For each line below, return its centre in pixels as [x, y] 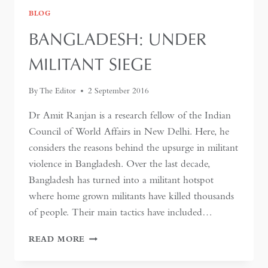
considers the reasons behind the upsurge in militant [133, 148]
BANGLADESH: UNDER [118, 39]
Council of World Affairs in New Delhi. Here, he [129, 132]
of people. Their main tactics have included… [121, 212]
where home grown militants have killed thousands [131, 196]
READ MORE [57, 239]
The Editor [58, 91]
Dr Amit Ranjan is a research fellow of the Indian [130, 115]
